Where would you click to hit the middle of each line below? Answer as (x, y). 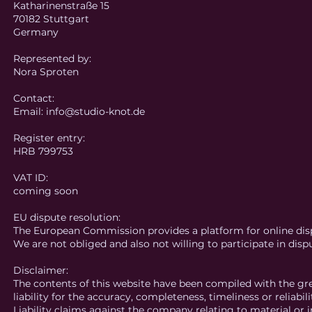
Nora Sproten (46, 72)
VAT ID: (31, 178)
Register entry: (49, 138)
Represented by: (52, 58)
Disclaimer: (41, 270)
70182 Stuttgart (51, 19)
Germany (36, 32)
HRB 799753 (43, 151)
